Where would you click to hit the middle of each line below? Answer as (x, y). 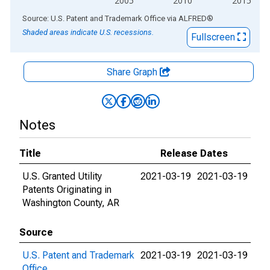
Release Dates (194, 153)
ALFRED (193, 18)
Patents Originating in (67, 190)
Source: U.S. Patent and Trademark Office (94, 18)
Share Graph (133, 72)
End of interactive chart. (60, 18)
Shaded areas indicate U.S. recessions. (88, 32)
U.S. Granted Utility (62, 176)
